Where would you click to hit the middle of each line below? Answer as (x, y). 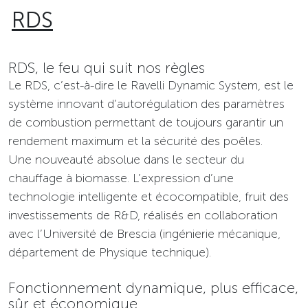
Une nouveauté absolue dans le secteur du (126, 160)
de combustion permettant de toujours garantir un (146, 123)
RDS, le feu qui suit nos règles (107, 68)
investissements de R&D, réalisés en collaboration (143, 216)
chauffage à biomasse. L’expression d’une (121, 178)
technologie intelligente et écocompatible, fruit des (148, 197)
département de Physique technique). (110, 253)
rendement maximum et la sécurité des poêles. (135, 141)
